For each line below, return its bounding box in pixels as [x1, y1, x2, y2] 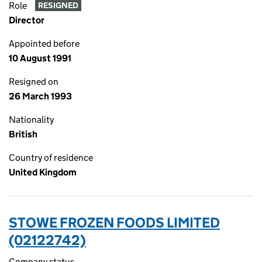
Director [9, 15, 44, 26]
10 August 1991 [9, 53, 71, 64]
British [9, 129, 37, 140]
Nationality [9, 114, 54, 125]
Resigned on [9, 76, 58, 87]
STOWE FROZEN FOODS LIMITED [9, 214, 220, 231]
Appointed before [9, 38, 80, 49]
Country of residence [9, 152, 93, 163]
